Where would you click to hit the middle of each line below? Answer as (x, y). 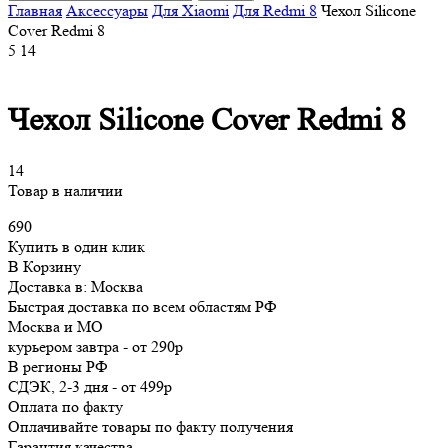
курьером (42, 346)
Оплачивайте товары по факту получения (150, 426)
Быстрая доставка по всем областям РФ (142, 306)
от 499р (146, 386)
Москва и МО (55, 326)
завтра (97, 346)
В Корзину (44, 266)
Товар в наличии (65, 190)
